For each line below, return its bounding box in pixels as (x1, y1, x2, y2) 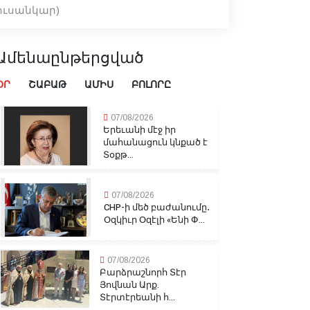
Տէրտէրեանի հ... (100, 290, 176, 304)
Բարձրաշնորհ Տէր (100, 265, 187, 279)
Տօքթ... (102, 147, 134, 161)
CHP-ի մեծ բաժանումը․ (103, 200, 210, 214)
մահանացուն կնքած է (102, 135, 208, 149)
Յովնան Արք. (100, 277, 160, 291)
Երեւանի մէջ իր (102, 122, 176, 136)
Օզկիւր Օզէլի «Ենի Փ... (103, 212, 205, 226)
